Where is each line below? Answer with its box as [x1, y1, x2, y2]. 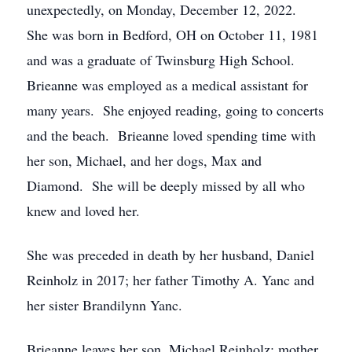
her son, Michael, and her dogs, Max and [27, 151, 262, 170]
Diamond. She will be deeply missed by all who [27, 176, 305, 195]
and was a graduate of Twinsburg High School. [27, 50, 299, 69]
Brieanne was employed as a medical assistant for [27, 75, 308, 94]
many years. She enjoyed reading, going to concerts [27, 101, 324, 119]
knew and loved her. [27, 201, 140, 220]
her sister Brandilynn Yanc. [27, 295, 182, 314]
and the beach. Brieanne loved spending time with [27, 126, 316, 145]
